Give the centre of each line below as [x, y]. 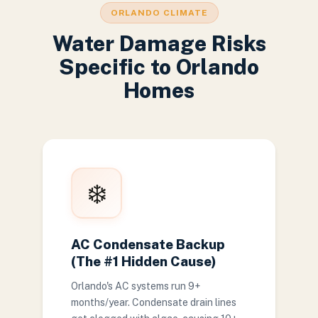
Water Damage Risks [159, 43]
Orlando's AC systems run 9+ [136, 286]
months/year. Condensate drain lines [154, 302]
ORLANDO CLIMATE [159, 13]
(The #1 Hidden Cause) [144, 261]
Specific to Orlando [159, 67]
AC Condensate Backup [148, 244]
